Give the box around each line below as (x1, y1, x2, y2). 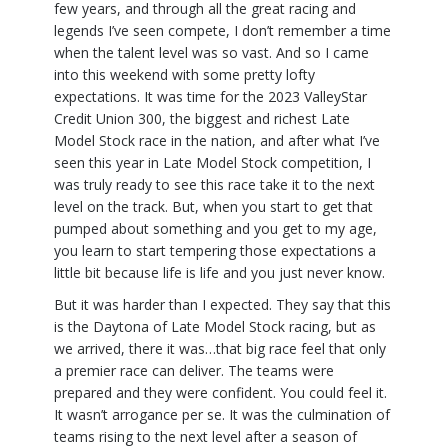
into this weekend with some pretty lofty (54, 64, 315, 84)
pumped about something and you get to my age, (54, 218, 377, 238)
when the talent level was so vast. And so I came (54, 42, 369, 62)
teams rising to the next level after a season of (54, 426, 357, 446)
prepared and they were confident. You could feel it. (54, 382, 387, 402)
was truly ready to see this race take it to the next (54, 174, 375, 194)
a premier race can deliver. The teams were (54, 360, 334, 380)
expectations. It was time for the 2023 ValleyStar (54, 86, 367, 106)
